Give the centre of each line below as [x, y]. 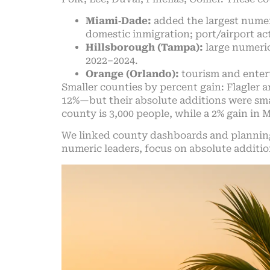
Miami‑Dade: [118, 20]
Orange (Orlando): [132, 74]
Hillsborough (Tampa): [144, 47]
